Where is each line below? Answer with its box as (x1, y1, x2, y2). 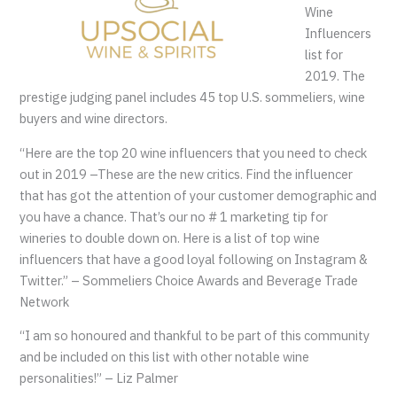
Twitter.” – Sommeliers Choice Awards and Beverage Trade (19, 271, 359, 289)
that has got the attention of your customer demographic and (19, 186, 378, 204)
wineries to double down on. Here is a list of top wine (19, 229, 321, 246)
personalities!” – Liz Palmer (19, 370, 179, 387)
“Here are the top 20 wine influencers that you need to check (19, 144, 368, 161)
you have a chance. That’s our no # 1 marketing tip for (19, 207, 329, 225)
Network (19, 292, 70, 310)
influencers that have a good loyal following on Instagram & (19, 250, 369, 268)
